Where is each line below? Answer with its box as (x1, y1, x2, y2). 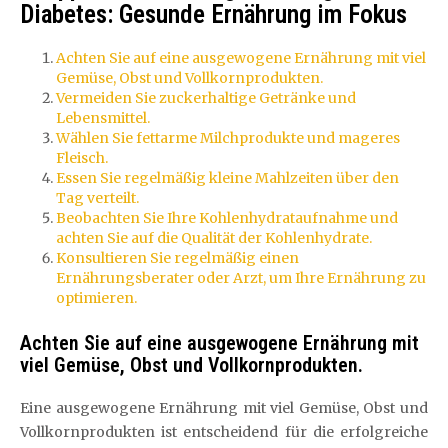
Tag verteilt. (56, 188, 139, 207)
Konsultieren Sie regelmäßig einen (56, 248, 299, 267)
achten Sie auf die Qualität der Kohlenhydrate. (56, 228, 372, 247)
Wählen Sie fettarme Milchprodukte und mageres (56, 128, 400, 147)
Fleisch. (56, 148, 108, 167)
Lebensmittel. (56, 108, 150, 127)
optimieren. (56, 288, 137, 307)
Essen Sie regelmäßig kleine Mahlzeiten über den (56, 168, 399, 187)
